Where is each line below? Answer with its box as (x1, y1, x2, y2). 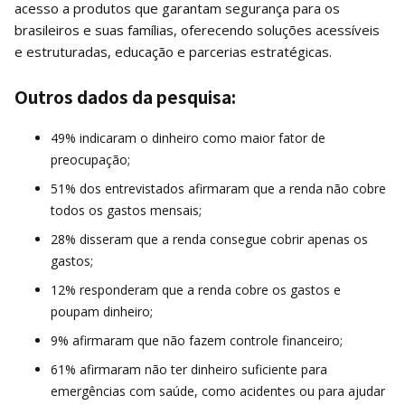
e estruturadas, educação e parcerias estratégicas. (14, 42, 332, 61)
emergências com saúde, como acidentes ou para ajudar (51, 381, 385, 400)
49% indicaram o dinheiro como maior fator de (51, 128, 325, 146)
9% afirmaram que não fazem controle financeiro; (51, 331, 346, 349)
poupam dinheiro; (51, 302, 156, 320)
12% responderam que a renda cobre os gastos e (51, 280, 341, 298)
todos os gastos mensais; (51, 201, 205, 219)
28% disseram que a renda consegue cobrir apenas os (51, 230, 368, 248)
